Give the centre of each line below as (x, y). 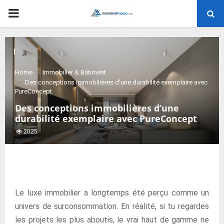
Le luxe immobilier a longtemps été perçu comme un (112, 193)
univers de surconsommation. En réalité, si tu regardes (112, 206)
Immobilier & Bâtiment (74, 72)
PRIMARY (33, 13)
